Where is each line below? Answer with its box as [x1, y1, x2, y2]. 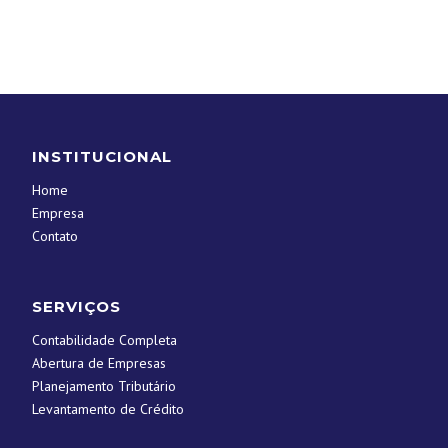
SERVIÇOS [32, 297, 122, 317]
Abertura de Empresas [32, 354, 167, 373]
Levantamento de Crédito [32, 400, 185, 419]
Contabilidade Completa [32, 331, 178, 350]
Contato [32, 227, 79, 246]
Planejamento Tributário [32, 377, 177, 396]
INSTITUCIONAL [32, 147, 173, 167]
